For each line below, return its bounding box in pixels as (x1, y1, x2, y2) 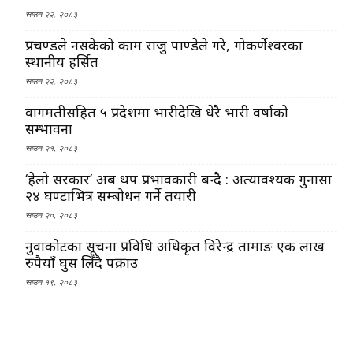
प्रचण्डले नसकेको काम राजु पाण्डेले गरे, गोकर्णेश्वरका (25, 35, 303, 54)
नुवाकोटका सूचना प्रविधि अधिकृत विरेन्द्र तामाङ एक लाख (25, 236, 325, 255)
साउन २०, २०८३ (25, 208, 77, 221)
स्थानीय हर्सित (25, 51, 98, 71)
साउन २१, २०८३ (25, 141, 77, 154)
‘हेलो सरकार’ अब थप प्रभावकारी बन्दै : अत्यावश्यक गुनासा (25, 169, 332, 188)
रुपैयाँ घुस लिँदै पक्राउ (25, 252, 138, 272)
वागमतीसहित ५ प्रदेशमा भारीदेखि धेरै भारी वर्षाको (25, 102, 288, 121)
